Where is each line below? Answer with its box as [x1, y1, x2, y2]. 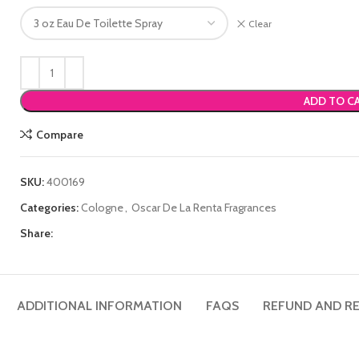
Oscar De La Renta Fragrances [131, 200, 277, 215]
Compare [35, 127, 83, 142]
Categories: [20, 200, 79, 215]
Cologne [81, 200, 124, 215]
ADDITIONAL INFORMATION [16, 298, 182, 313]
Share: [20, 226, 54, 240]
